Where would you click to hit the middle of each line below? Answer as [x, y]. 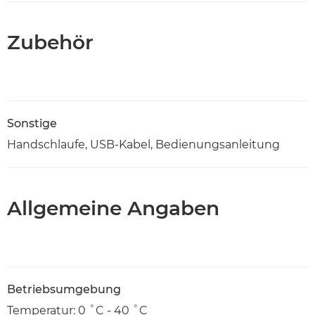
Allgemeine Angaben [113, 208]
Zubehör [50, 42]
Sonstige [32, 123]
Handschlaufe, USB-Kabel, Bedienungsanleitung [143, 144]
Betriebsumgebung [64, 289]
